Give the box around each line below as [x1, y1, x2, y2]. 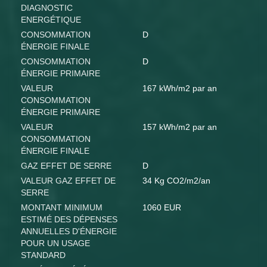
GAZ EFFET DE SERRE [21, 161, 111, 171]
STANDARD [21, 250, 66, 260]
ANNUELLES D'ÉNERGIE [21, 226, 117, 237]
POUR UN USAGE [21, 238, 90, 249]
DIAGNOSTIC [21, 3, 73, 13]
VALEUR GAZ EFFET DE [21, 176, 116, 186]
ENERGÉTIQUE [21, 15, 81, 25]
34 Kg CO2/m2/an [142, 176, 210, 186]
